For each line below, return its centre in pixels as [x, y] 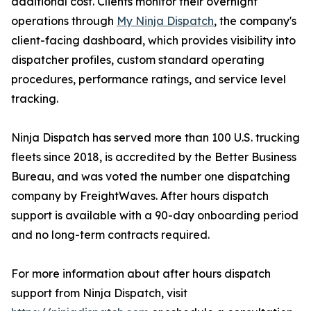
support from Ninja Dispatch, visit [99, 293]
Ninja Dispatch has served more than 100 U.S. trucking [155, 138]
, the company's [255, 21]
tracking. [35, 99]
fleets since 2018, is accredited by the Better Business [154, 157]
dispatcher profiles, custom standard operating [138, 60]
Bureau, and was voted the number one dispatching [151, 177]
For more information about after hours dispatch [141, 274]
